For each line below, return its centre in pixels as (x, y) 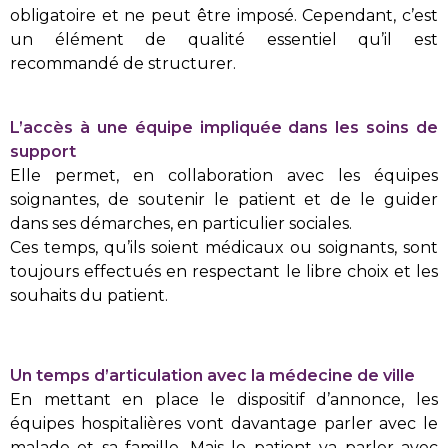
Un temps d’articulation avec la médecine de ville (212, 375)
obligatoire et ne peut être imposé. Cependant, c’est (224, 15)
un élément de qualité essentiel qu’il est (224, 39)
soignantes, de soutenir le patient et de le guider (224, 199)
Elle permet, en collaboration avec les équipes (224, 175)
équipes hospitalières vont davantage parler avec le (224, 423)
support (43, 151)
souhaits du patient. (89, 295)
